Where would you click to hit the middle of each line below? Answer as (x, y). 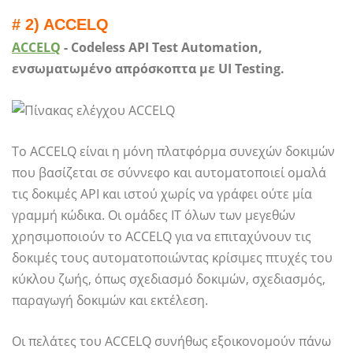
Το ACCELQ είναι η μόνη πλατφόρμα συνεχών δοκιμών (173, 151)
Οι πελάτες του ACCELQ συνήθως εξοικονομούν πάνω (171, 341)
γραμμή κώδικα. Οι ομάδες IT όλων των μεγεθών (154, 215)
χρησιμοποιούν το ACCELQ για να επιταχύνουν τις (162, 236)
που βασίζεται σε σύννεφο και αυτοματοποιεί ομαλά (169, 173)
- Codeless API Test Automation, (162, 47)
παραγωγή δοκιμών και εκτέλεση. (110, 300)
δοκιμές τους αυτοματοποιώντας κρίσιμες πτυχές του (172, 258)
